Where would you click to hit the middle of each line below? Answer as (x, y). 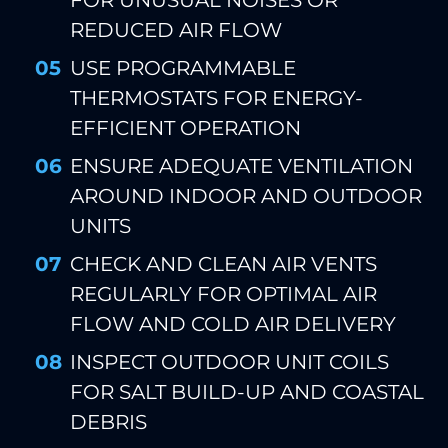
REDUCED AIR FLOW (176, 30)
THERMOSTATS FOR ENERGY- (216, 98)
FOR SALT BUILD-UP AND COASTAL (247, 392)
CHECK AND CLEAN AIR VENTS (223, 264)
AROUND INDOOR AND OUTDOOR (246, 196)
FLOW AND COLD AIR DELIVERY (233, 324)
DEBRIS (108, 422)
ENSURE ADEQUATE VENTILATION (241, 166)
